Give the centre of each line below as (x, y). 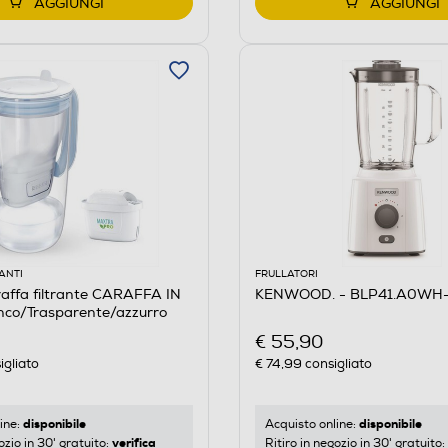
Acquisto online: (311, 425)
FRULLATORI (286, 273)
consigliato (336, 364)
